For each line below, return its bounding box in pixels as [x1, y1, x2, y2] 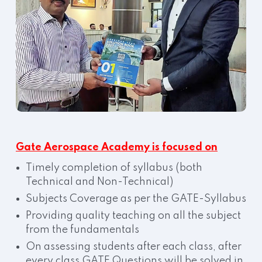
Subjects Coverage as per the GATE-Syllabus [26, 194, 246, 205]
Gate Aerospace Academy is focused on [16, 142, 218, 153]
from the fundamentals [26, 225, 139, 236]
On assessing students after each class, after [26, 242, 242, 253]
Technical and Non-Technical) [26, 177, 173, 188]
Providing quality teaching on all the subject [26, 211, 241, 222]
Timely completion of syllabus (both [26, 163, 202, 174]
